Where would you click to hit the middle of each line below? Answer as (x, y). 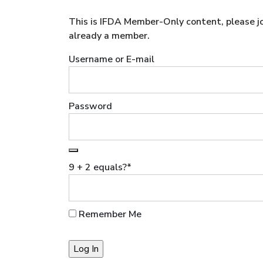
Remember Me (109, 214)
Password (90, 106)
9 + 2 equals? (98, 167)
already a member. (109, 36)
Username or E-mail (112, 59)
